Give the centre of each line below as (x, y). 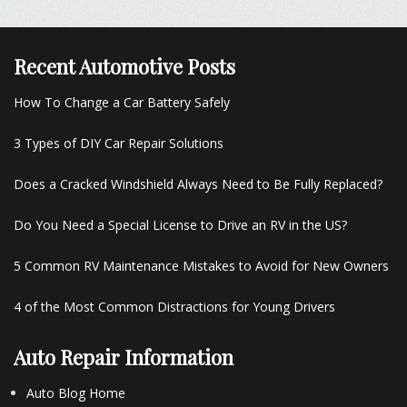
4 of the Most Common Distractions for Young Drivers (174, 306)
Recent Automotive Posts (124, 66)
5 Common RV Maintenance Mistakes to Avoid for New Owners (201, 265)
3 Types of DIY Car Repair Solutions (119, 143)
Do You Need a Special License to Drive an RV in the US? (180, 224)
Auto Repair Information (124, 357)
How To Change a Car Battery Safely (122, 102)
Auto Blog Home (76, 392)
